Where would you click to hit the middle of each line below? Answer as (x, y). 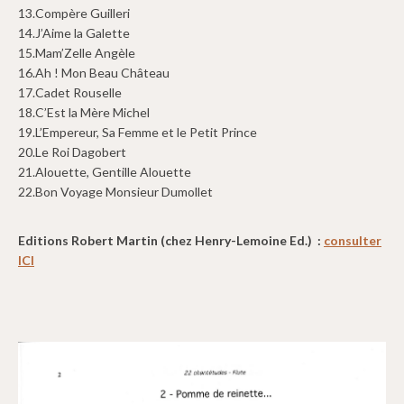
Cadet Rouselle (78, 92)
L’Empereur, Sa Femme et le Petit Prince (146, 132)
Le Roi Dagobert (81, 151)
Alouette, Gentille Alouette (113, 171)
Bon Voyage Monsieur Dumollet (124, 191)
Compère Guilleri (83, 13)
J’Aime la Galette (83, 32)
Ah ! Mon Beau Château (102, 72)
